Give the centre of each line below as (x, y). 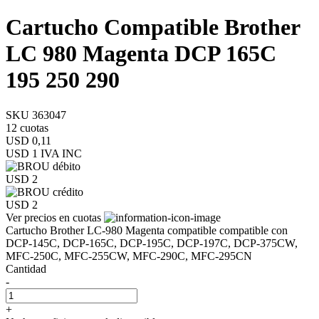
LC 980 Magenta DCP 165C (141, 54)
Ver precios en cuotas (55, 217)
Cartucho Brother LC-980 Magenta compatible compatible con (147, 230)
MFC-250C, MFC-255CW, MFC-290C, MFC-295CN (129, 256)
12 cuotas (27, 127)
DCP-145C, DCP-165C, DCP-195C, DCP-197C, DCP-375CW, (152, 243)
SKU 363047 (36, 115)
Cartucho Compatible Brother (153, 27)
